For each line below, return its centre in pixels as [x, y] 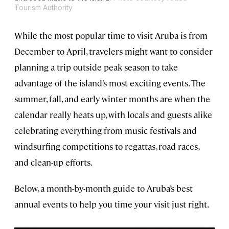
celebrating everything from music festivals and [106, 131]
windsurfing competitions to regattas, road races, [107, 146]
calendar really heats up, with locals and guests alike [113, 115]
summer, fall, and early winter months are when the [112, 99]
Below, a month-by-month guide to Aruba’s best [104, 188]
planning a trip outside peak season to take [96, 67]
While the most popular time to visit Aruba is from [111, 36]
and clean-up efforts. [53, 162]
